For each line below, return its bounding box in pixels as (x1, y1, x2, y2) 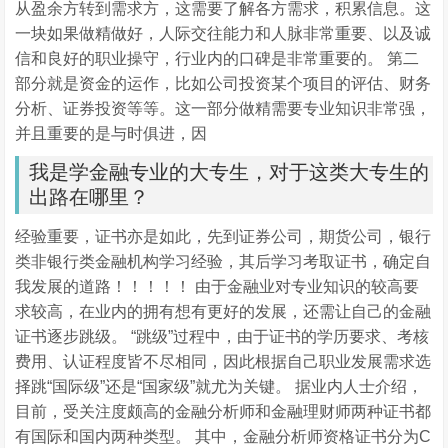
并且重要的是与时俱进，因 (15, 124, 208, 142)
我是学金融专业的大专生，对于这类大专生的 (29, 160, 430, 183)
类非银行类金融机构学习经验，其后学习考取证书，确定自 (15, 252, 432, 270)
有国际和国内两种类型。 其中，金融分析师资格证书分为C (15, 427, 432, 445)
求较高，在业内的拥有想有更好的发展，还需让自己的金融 (15, 302, 432, 320)
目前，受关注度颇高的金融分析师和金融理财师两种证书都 (15, 402, 432, 420)
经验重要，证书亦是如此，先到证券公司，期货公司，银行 (15, 227, 432, 245)
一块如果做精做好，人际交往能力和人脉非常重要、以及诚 (15, 24, 432, 42)
